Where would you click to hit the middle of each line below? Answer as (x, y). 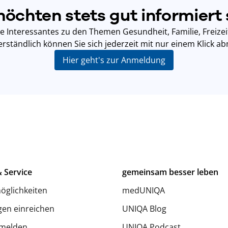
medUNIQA (144, 190)
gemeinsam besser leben (170, 172)
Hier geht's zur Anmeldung (114, 60)
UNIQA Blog (144, 208)
